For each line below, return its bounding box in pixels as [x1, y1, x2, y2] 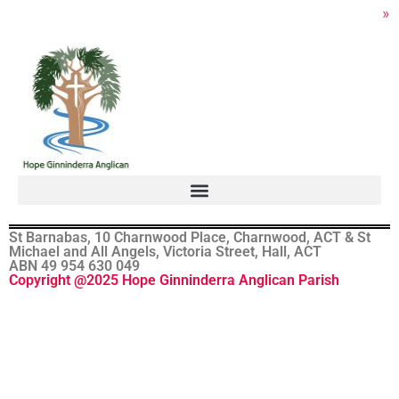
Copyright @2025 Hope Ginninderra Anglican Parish [9, 271, 339, 289]
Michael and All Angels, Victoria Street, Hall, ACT [9, 242, 322, 260]
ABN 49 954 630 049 [9, 256, 140, 274]
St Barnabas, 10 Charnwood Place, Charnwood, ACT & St [9, 228, 370, 246]
